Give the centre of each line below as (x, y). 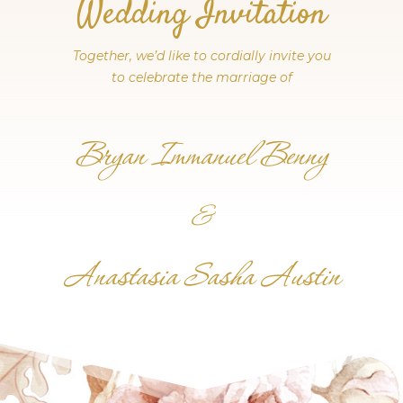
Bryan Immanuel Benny (201, 157)
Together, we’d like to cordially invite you (201, 56)
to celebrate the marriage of (201, 77)
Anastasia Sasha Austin (201, 278)
